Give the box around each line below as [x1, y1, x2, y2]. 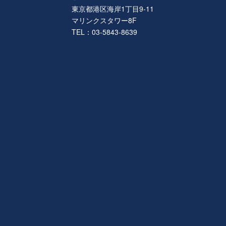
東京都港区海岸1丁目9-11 [72, 4, 154, 14]
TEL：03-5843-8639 [72, 27, 137, 37]
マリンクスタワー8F [72, 15, 137, 26]
